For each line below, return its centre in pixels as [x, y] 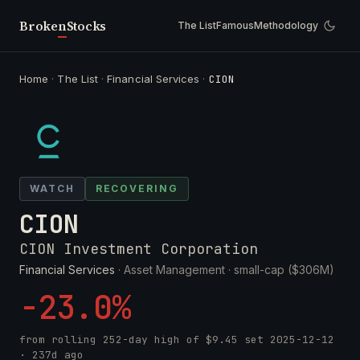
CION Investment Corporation [139, 249]
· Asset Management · [174, 270]
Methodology [286, 25]
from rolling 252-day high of [112, 340]
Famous [235, 25]
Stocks [86, 25]
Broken [43, 25]
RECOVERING [137, 188]
